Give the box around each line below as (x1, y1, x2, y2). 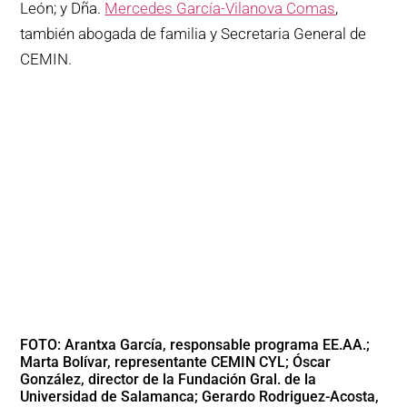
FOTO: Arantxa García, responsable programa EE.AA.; (20, 335, 371, 353)
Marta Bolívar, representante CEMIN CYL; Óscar (20, 352, 332, 371)
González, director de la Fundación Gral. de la (20, 370, 317, 388)
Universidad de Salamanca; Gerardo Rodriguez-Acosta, (20, 387, 380, 405)
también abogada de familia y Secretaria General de (20, 25, 367, 44)
